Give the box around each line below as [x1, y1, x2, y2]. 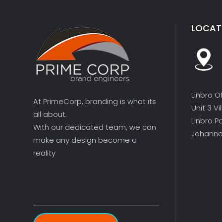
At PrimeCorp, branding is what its [33, 96, 156, 107]
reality [33, 147, 55, 158]
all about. [33, 109, 67, 119]
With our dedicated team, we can [33, 121, 156, 132]
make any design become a [33, 134, 137, 145]
